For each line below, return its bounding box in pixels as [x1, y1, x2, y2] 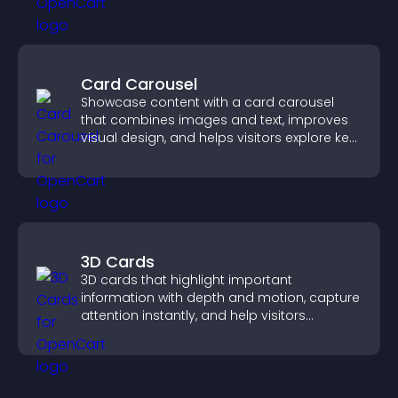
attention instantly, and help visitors [81, 306, 306, 324]
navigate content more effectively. [81, 324, 298, 342]
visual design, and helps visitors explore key [81, 129, 356, 147]
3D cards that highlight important [81, 271, 292, 289]
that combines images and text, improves [81, 111, 348, 129]
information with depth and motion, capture [81, 289, 360, 306]
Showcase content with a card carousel [81, 93, 334, 111]
